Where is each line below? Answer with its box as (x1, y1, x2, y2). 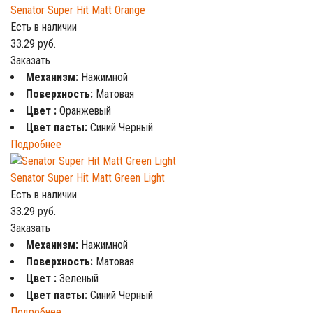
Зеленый (59, 272, 99, 285)
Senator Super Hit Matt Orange (10, 3, 145, 17)
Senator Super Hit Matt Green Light (10, 171, 165, 184)
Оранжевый (59, 104, 111, 117)
